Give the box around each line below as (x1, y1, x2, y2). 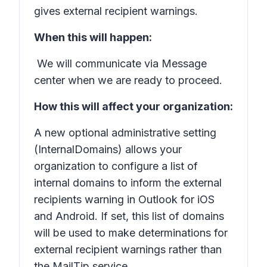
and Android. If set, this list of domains (34, 210, 224, 222)
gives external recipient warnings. (34, 5, 198, 17)
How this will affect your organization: (34, 100, 233, 113)
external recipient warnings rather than (34, 243, 222, 256)
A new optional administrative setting (34, 126, 216, 139)
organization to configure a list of (34, 160, 198, 172)
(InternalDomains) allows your (34, 143, 182, 156)
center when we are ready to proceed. (34, 74, 222, 86)
